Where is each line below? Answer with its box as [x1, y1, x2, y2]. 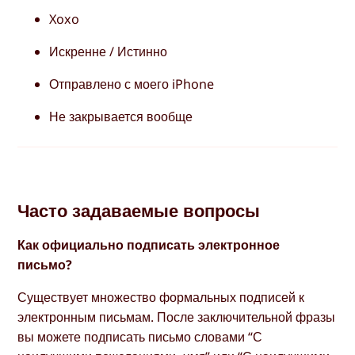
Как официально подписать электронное [17, 235, 281, 254]
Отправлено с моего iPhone [49, 74, 215, 93]
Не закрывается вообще [49, 108, 193, 125]
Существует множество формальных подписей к [17, 288, 305, 306]
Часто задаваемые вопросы [17, 197, 261, 222]
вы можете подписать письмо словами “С [17, 327, 263, 345]
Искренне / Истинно [49, 42, 168, 60]
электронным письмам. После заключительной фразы [17, 307, 336, 326]
